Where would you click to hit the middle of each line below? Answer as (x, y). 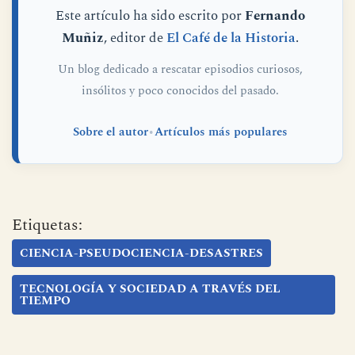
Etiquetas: (47, 225)
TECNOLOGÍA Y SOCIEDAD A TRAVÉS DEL (150, 288)
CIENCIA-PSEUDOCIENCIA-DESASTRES (141, 253)
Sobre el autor (111, 132)
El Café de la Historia (231, 38)
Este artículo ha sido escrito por (150, 15)
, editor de (135, 38)
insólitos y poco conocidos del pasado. (180, 90)
